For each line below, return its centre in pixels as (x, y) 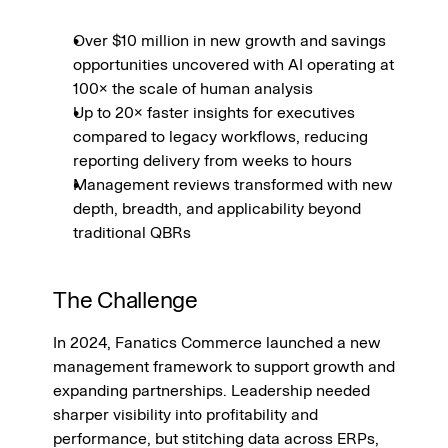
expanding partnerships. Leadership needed (211, 390)
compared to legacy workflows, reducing (220, 136)
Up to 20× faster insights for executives (214, 112)
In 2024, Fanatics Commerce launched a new (217, 342)
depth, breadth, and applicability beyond (217, 208)
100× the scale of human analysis (193, 88)
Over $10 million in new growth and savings (229, 40)
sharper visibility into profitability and (185, 414)
